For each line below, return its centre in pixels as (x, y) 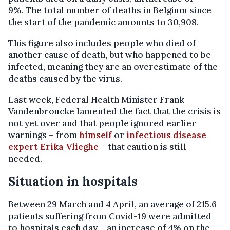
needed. (25, 159)
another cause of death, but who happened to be (110, 55)
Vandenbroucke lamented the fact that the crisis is (114, 112)
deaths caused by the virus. (65, 79)
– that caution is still (142, 147)
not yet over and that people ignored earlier (102, 123)
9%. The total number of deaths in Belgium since (110, 11)
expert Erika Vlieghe (53, 147)
